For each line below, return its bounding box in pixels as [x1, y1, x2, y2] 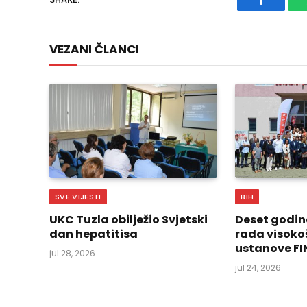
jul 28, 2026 [49, 247, 95, 259]
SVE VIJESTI [55, 191, 101, 202]
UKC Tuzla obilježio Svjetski [49, 211, 208, 228]
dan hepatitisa [49, 225, 138, 242]
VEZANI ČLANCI [49, 40, 139, 58]
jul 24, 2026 [235, 261, 282, 273]
